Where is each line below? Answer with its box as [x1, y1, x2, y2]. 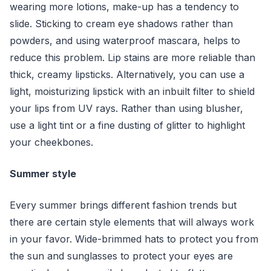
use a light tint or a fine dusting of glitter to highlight [10, 119, 245, 131]
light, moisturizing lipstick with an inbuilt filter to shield [10, 85, 255, 97]
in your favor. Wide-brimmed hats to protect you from [10, 233, 258, 245]
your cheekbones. [10, 136, 93, 148]
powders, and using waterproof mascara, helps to [10, 34, 240, 47]
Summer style [10, 168, 76, 180]
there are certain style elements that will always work [10, 216, 254, 228]
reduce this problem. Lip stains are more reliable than [10, 51, 255, 64]
